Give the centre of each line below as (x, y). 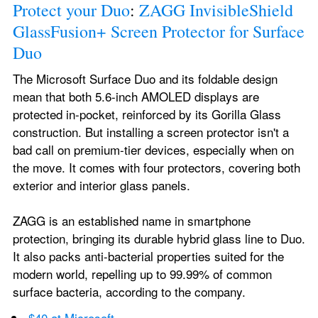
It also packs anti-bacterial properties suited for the (148, 256)
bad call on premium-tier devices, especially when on (153, 149)
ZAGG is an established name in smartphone (132, 220)
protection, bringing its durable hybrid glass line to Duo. (159, 238)
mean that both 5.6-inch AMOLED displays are (136, 96)
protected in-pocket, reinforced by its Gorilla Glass (147, 114)
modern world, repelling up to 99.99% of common (142, 274)
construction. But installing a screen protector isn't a (151, 132)
